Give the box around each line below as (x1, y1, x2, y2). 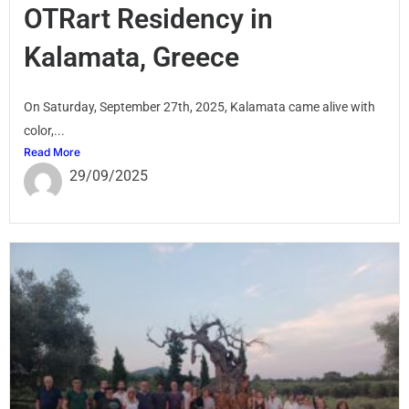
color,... (24, 122, 65, 138)
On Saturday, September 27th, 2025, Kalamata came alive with (24, 99, 375, 114)
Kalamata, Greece (24, 40, 239, 73)
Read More (24, 144, 80, 159)
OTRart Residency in (24, 2, 273, 35)
